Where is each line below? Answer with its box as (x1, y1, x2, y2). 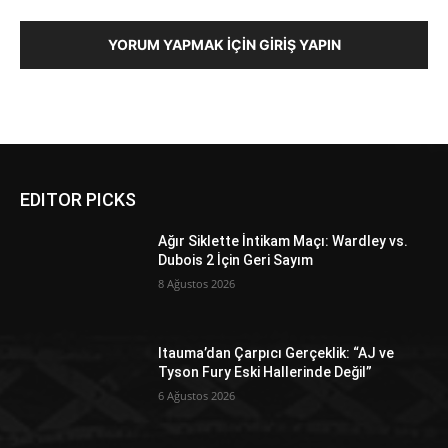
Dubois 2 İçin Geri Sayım (158, 251, 314, 268)
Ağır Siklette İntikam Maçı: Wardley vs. (158, 232, 409, 249)
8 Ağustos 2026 (158, 275, 236, 291)
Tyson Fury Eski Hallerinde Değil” (158, 363, 373, 380)
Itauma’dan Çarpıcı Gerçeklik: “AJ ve (158, 344, 395, 361)
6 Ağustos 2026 (158, 387, 236, 403)
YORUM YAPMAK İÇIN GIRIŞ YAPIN (107, 35, 341, 53)
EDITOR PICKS (20, 188, 136, 210)
